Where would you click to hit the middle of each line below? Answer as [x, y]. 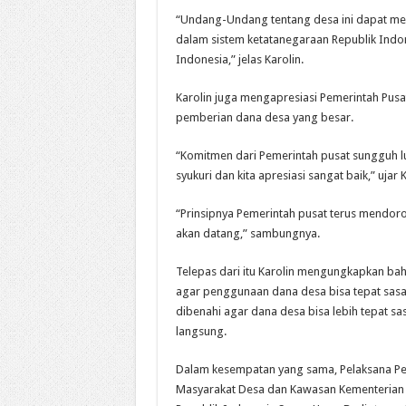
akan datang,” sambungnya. [247, 233]
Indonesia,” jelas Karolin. [239, 59]
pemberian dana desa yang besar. [264, 117]
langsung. [201, 331]
